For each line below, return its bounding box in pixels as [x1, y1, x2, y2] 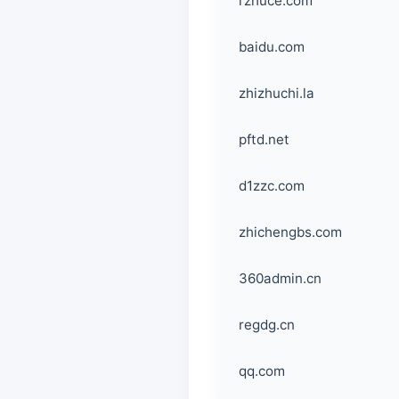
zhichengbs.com [239, 224, 342, 240]
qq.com [239, 362, 285, 379]
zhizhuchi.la [239, 85, 314, 102]
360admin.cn [239, 270, 322, 287]
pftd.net [239, 131, 289, 148]
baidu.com [239, 38, 305, 55]
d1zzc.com [239, 177, 305, 194]
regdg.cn [239, 316, 295, 333]
